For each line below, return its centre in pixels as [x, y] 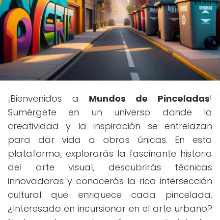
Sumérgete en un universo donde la [110, 112]
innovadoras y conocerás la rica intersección [110, 181]
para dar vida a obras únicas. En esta [110, 140]
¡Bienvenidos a [48, 98]
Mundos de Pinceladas [149, 98]
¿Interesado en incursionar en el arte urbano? [110, 208]
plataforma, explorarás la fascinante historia [110, 153]
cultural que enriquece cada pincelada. [110, 195]
